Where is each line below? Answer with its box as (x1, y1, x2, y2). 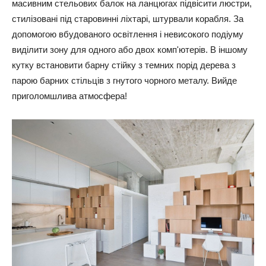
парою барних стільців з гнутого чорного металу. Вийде (12, 75, 237, 85)
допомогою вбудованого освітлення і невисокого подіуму (12, 28, 243, 39)
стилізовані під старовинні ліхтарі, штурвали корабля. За (12, 13, 243, 24)
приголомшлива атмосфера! (12, 90, 127, 101)
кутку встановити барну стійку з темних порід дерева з (12, 59, 236, 70)
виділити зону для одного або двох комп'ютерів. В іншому (12, 44, 248, 55)
